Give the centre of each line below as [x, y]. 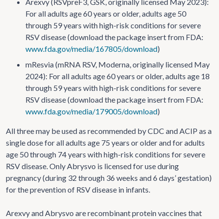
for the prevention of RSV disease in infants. [78, 189]
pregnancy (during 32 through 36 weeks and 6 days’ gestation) [109, 177]
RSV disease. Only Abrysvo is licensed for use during [92, 166]
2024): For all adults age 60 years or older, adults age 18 [118, 76]
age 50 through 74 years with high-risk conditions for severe [106, 154]
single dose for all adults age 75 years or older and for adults [105, 142]
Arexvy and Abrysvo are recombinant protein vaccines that [104, 213]
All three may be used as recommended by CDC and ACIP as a [109, 131]
